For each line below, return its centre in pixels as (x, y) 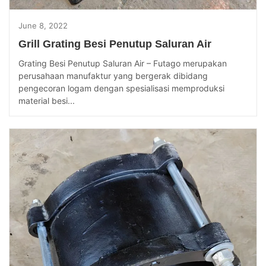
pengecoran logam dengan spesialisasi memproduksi (121, 88)
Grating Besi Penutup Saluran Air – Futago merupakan (123, 63)
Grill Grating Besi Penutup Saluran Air (115, 44)
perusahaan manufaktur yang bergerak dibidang (113, 75)
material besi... (47, 100)
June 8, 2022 (43, 25)
